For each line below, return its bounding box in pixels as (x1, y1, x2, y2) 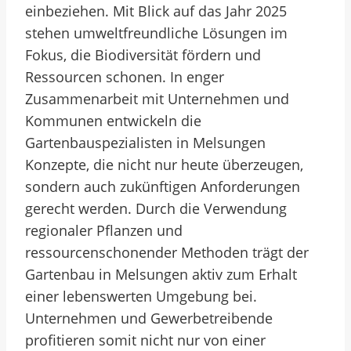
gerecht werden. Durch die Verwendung (25, 199, 287, 218)
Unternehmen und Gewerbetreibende (25, 309, 273, 327)
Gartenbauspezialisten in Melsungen (25, 133, 266, 152)
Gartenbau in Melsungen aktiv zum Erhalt (25, 265, 297, 284)
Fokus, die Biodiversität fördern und (25, 45, 261, 64)
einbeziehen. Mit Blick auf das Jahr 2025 (25, 2, 287, 20)
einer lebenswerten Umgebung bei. (25, 287, 257, 306)
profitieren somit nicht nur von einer (25, 331, 266, 349)
